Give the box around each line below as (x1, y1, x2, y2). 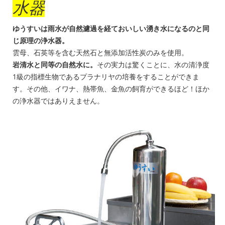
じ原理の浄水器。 (13, 36, 69, 46)
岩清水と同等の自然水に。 (13, 60, 97, 70)
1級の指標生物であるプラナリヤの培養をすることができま (13, 72, 199, 82)
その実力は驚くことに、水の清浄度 (97, 60, 209, 70)
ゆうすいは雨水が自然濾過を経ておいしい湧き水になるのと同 (13, 24, 209, 34)
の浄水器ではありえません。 (13, 96, 104, 106)
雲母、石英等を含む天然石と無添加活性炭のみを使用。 (13, 48, 188, 58)
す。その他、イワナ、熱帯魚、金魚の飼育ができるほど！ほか (13, 84, 209, 94)
